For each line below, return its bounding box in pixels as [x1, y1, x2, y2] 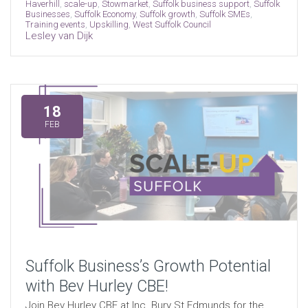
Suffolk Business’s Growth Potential [25, 256, 271, 276]
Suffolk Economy [74, 8, 135, 19]
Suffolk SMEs [199, 8, 250, 19]
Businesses [25, 8, 70, 19]
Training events [25, 19, 85, 30]
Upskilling [89, 19, 129, 30]
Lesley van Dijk [25, 29, 93, 42]
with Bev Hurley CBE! [25, 276, 168, 296]
